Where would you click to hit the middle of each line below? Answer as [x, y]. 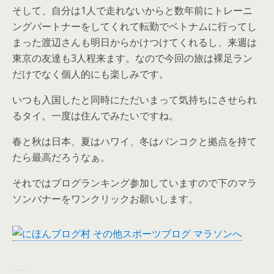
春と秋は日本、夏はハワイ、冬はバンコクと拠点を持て [135, 141]
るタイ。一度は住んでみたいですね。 [95, 116]
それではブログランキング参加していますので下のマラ [135, 183]
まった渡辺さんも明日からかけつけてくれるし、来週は [135, 42]
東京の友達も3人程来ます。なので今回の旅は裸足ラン [132, 58]
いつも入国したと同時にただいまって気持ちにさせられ [135, 100]
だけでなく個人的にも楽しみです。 [91, 74]
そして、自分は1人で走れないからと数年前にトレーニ [132, 10]
